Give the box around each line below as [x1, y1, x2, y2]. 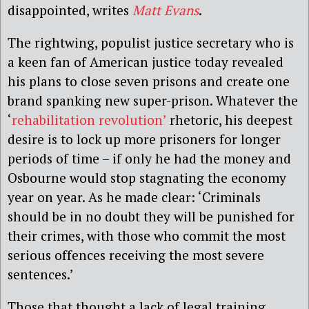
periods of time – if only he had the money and [8, 150, 291, 168]
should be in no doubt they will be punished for [8, 208, 295, 226]
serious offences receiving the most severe [8, 246, 264, 264]
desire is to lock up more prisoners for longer [8, 130, 281, 148]
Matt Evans [132, 1, 199, 19]
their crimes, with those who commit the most [8, 227, 286, 245]
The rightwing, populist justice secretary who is [8, 34, 294, 52]
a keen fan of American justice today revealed [8, 53, 283, 71]
